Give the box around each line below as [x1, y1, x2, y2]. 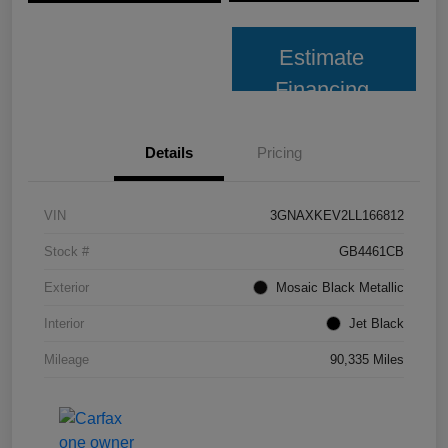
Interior [44, 316, 84, 332]
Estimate [279, 45, 365, 71]
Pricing [256, 144, 302, 162]
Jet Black [349, 316, 404, 332]
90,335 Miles [330, 352, 404, 368]
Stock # [44, 244, 89, 260]
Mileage [44, 352, 89, 368]
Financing [274, 77, 369, 103]
